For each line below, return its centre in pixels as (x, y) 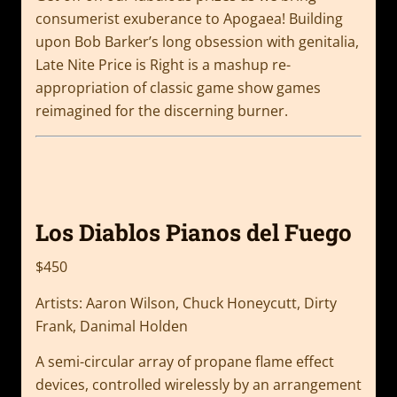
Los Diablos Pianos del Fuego (194, 233)
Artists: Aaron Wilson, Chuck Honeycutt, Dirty (186, 303)
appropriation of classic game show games (178, 88)
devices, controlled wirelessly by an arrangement (198, 384)
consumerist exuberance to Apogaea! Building (189, 19)
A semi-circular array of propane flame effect (185, 361)
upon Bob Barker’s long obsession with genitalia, (197, 42)
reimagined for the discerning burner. (162, 111)
